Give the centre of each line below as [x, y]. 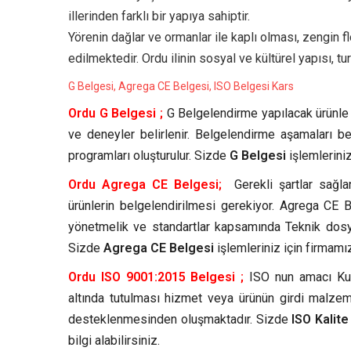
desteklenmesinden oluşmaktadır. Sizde [180, 320]
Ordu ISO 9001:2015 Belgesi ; [156, 277]
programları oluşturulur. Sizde [149, 156]
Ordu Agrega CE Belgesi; [145, 185]
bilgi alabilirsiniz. [114, 341]
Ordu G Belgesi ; [116, 114]
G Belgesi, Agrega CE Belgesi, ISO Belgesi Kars [181, 87]
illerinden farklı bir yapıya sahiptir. [159, 16]
